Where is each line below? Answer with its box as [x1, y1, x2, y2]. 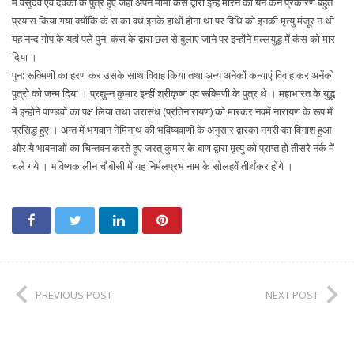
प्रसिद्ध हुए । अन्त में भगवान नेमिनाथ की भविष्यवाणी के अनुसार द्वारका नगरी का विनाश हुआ [12, 122, 332, 137]
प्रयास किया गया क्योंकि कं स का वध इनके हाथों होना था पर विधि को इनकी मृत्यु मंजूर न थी [12, 13, 334, 28]
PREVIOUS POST [36, 288, 112, 302]
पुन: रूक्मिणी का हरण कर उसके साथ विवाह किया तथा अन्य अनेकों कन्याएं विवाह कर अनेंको [12, 68, 334, 82]
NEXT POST [265, 288, 318, 302]
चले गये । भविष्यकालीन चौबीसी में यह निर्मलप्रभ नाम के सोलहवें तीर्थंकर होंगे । [12, 159, 293, 173]
